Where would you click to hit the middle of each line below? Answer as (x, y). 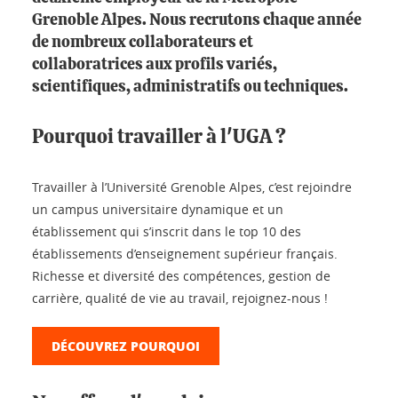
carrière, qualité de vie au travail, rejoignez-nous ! (180, 298)
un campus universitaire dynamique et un (158, 209)
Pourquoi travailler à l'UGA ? (159, 137)
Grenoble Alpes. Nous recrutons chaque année (197, 20)
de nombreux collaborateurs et (143, 43)
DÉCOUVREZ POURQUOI (126, 346)
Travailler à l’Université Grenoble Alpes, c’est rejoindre (192, 187)
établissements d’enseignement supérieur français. (185, 254)
